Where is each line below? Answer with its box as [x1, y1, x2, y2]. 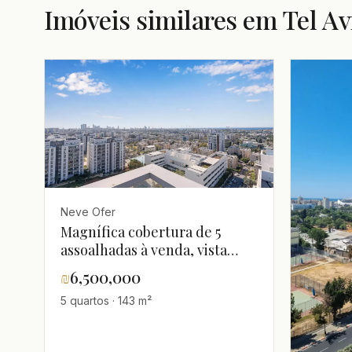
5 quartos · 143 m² [60, 294, 152, 308]
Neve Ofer [60, 205, 115, 219]
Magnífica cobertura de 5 [60, 222, 221, 242]
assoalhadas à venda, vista [60, 240, 227, 260]
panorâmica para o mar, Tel [60, 258, 236, 278]
